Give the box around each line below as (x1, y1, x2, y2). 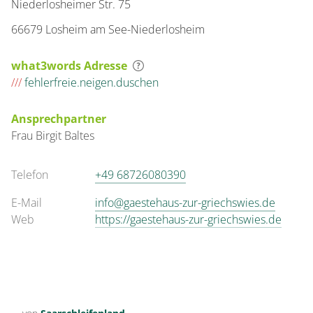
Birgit (36, 128, 64, 143)
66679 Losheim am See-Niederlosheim (11, 22, 205, 37)
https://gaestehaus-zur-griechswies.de (95, 212, 282, 227)
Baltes (64, 128, 94, 143)
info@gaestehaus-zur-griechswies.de (95, 195, 275, 210)
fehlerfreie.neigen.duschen (22, 75, 159, 90)
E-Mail (11, 195, 42, 210)
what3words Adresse (11, 58, 127, 73)
